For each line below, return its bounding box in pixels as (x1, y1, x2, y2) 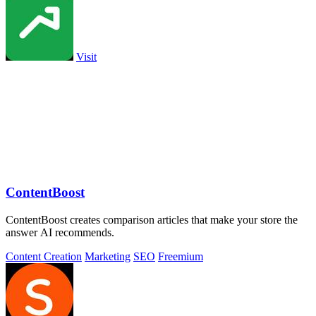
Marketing (85, 250, 130, 263)
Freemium (158, 250, 203, 263)
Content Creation (6, 250, 82, 263)
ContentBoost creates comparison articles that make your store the (6, 214, 298, 226)
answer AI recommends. (6, 226, 114, 239)
